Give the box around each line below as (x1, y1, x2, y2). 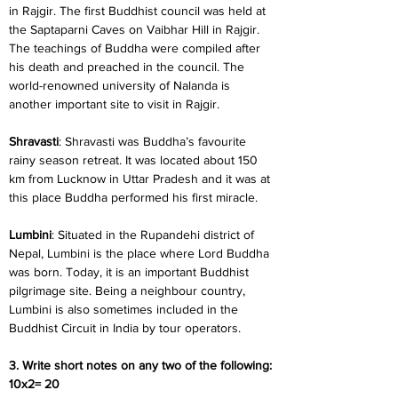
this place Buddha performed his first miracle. (9, 190, 258, 204)
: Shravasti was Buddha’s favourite (59, 134, 250, 148)
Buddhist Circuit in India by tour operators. (9, 321, 241, 335)
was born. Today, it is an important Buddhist (9, 265, 252, 279)
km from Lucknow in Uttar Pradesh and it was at (9, 171, 274, 186)
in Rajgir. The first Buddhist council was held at (9, 4, 269, 18)
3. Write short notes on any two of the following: (9, 358, 275, 372)
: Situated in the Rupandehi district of (52, 227, 258, 242)
